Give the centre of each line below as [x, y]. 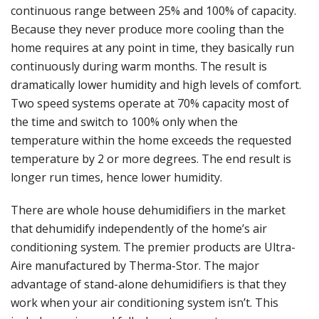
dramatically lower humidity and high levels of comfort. [156, 85]
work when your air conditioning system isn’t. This [145, 303]
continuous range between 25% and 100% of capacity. [153, 11]
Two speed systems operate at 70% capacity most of [150, 104]
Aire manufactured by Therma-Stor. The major [135, 266]
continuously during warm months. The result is [139, 67]
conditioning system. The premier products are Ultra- [153, 247]
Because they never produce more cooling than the [147, 30]
